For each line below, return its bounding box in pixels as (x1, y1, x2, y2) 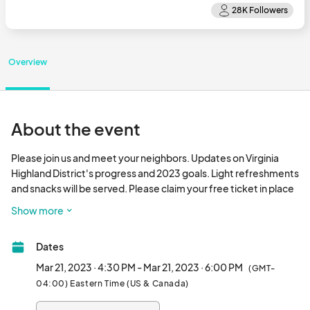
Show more (11, 204, 64, 217)
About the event (11, 118, 140, 139)
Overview (8, 57, 47, 67)
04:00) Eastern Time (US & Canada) (36, 278, 189, 289)
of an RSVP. (62, 197, 144, 210)
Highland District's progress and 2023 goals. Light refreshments (11, 167, 299, 179)
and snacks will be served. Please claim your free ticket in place (11, 182, 294, 194)
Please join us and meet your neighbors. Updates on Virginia (11, 152, 279, 164)
